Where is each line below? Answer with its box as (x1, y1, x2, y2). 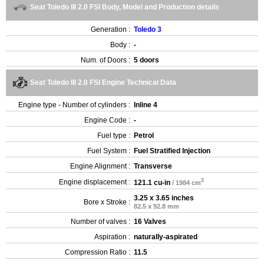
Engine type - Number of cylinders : (18, 101, 130, 109)
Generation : (91, 25, 130, 34)
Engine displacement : (59, 178, 130, 186)
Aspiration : (94, 233, 130, 241)
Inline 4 (134, 101, 157, 109)
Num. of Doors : (81, 56, 130, 64)
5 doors (134, 56, 159, 64)
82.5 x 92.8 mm (134, 203, 179, 210)
